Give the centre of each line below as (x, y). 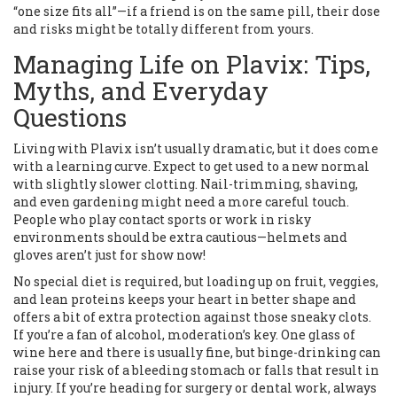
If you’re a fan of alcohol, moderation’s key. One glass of (184, 335)
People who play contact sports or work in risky (162, 220)
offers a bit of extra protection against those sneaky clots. (192, 317)
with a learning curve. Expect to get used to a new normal (191, 167)
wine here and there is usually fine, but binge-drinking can (197, 353)
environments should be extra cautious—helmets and (180, 237)
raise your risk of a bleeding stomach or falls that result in (196, 370)
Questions (70, 118)
